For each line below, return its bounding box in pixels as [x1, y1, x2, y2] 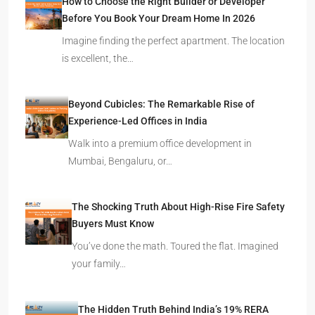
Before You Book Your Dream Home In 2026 [61, 13, 255, 25]
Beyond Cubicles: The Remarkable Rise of [67, 98, 255, 110]
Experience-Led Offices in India [67, 115, 207, 127]
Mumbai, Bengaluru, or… [67, 155, 172, 167]
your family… [71, 258, 126, 270]
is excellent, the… [61, 53, 134, 65]
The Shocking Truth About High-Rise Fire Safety [71, 201, 285, 213]
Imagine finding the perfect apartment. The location [61, 35, 285, 47]
